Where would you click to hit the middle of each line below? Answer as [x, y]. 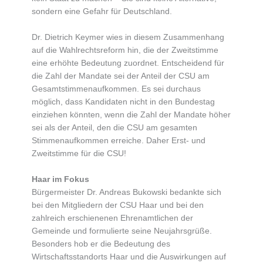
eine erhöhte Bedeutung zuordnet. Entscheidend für [128, 63]
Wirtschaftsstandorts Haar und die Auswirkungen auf [129, 257]
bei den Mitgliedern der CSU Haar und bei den [117, 205]
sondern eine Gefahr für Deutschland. [102, 12]
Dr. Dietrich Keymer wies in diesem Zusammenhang [128, 38]
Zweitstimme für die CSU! [79, 154]
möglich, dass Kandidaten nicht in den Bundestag [123, 102]
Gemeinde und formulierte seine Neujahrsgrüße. [122, 231]
